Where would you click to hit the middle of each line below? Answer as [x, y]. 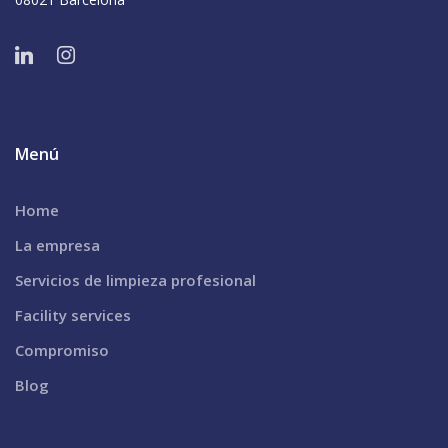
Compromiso [62, 349]
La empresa [57, 244]
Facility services [73, 314]
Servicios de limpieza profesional [135, 279]
